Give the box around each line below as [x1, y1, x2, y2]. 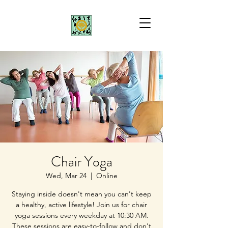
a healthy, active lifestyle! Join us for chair [16, 200, 147, 209]
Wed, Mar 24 [45, 171, 87, 180]
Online [96, 171, 118, 180]
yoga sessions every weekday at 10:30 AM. [14, 211, 149, 220]
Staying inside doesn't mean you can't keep [11, 189, 152, 198]
